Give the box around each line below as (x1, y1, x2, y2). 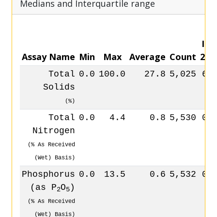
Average (129, 51, 166, 62)
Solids (43, 82, 75, 92)
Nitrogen (32, 126, 75, 136)
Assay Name (22, 51, 75, 62)
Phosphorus (22, 170, 75, 179)
